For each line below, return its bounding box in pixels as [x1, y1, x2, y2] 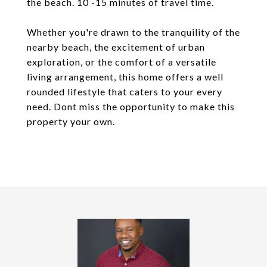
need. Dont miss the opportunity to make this [27, 101, 235, 112]
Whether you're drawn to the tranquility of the [27, 26, 240, 38]
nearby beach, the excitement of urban [27, 41, 205, 52]
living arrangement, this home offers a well [27, 71, 223, 82]
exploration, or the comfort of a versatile [27, 56, 216, 67]
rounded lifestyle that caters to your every [27, 86, 222, 97]
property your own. [27, 116, 115, 127]
